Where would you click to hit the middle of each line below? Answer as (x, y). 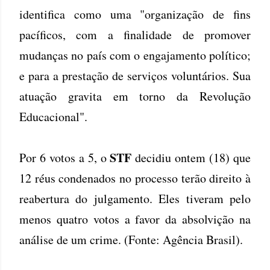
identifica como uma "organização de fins (135, 14)
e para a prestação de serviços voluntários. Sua (135, 75)
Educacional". (53, 116)
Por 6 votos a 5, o (65, 157)
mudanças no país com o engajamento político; (135, 55)
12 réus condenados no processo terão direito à (135, 178)
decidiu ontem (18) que (191, 157)
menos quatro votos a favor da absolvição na (135, 219)
